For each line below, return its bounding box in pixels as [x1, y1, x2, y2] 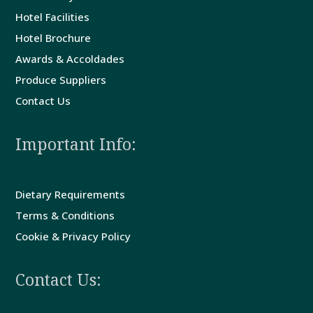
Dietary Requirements [15, 187, 126, 201]
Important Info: [15, 133, 137, 155]
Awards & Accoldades [15, 52, 125, 66]
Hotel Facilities [15, 10, 90, 24]
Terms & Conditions [15, 208, 115, 222]
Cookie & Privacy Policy [15, 229, 131, 243]
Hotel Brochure [15, 31, 92, 45]
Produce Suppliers [15, 73, 107, 87]
